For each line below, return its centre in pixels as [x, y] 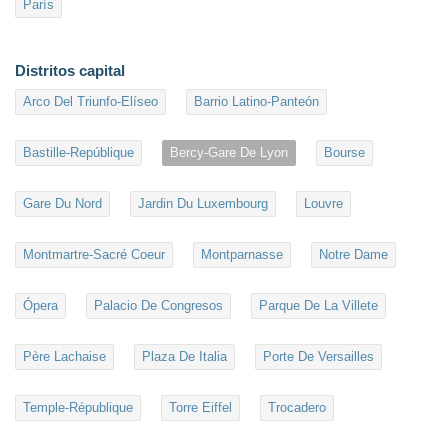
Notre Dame [353, 255]
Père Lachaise [64, 357]
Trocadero [297, 408]
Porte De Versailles [318, 357]
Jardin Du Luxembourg [203, 204]
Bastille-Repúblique [78, 153]
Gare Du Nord [62, 204]
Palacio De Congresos [158, 306]
